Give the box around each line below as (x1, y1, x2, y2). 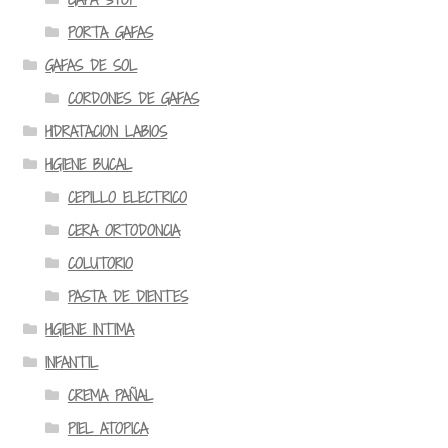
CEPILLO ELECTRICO (67, 186, 187, 208)
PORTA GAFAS (67, 21, 153, 43)
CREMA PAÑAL (67, 384, 153, 406)
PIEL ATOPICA (67, 417, 148, 439)
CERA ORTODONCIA (67, 219, 180, 241)
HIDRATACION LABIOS (45, 120, 168, 142)
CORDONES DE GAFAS (67, 87, 199, 109)
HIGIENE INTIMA (45, 318, 135, 340)
